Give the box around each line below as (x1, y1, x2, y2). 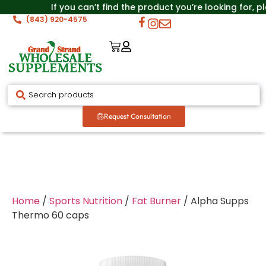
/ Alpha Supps (181, 194, 249, 208)
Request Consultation (103, 112, 171, 121)
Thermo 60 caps (12, 208, 89, 222)
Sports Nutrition (49, 194, 122, 208)
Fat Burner (132, 194, 181, 208)
